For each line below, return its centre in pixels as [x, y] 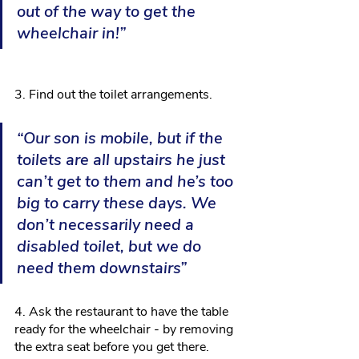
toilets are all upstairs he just [123, 160]
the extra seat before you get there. [112, 347]
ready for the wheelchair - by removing [125, 330]
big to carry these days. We [119, 204]
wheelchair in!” [71, 34]
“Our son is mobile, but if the [122, 139]
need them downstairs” [102, 268]
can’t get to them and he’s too [127, 182]
